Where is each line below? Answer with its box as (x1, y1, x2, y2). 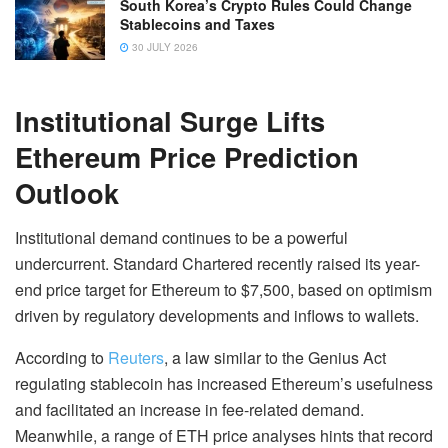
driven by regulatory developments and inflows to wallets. (15, 303, 419, 327)
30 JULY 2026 (129, 40, 198, 55)
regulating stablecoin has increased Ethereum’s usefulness (15, 371, 433, 395)
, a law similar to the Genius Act (164, 345, 386, 369)
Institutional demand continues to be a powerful (15, 225, 348, 249)
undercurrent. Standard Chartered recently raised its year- (15, 251, 420, 275)
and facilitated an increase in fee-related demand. (15, 397, 364, 421)
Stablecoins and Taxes (120, 14, 275, 35)
